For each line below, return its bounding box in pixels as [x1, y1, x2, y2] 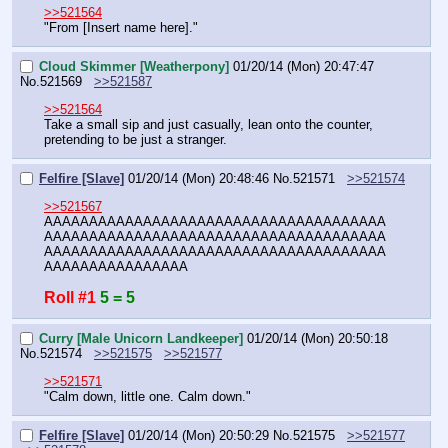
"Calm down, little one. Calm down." [44, 389, 251, 405]
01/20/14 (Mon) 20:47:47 [233, 59, 374, 75]
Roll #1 [44, 289, 96, 307]
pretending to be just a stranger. [44, 132, 227, 148]
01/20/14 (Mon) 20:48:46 [128, 171, 269, 187]
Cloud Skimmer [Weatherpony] [39, 59, 229, 75]
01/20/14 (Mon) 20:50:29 [128, 427, 269, 443]
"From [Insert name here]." [44, 20, 198, 36]
